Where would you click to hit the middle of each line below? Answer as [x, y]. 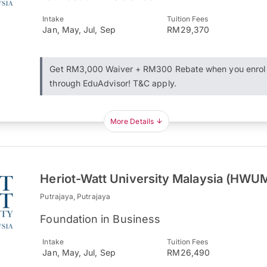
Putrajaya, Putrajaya [75, 196]
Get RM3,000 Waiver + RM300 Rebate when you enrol [158, 69]
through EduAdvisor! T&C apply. [113, 83]
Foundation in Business [100, 219]
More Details [132, 121]
